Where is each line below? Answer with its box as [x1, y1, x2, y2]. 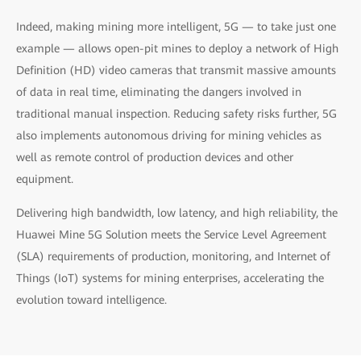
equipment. [16, 172, 77, 185]
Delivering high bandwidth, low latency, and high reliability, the [16, 205, 338, 219]
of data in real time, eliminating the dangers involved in [16, 85, 301, 98]
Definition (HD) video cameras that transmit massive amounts [16, 63, 336, 77]
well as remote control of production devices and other [16, 150, 293, 164]
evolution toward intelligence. [16, 293, 167, 306]
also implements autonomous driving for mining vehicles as [16, 128, 322, 142]
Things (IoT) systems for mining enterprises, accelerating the [16, 271, 324, 284]
